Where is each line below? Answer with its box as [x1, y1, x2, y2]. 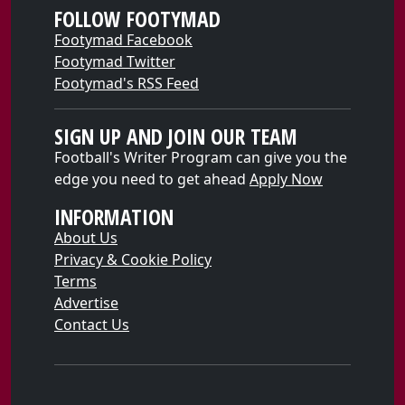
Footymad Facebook [54, 30, 193, 51]
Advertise [54, 293, 118, 314]
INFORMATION [54, 202, 174, 232]
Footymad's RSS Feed [54, 73, 199, 94]
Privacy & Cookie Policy [54, 250, 212, 270]
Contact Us [54, 315, 129, 335]
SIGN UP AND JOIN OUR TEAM [54, 122, 297, 152]
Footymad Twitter [54, 52, 175, 72]
